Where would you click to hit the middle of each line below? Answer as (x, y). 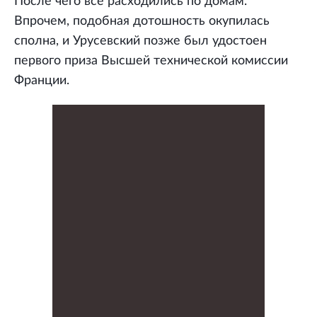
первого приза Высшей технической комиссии (151, 61)
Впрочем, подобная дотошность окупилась (142, 22)
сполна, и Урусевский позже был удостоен (140, 41)
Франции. (42, 81)
